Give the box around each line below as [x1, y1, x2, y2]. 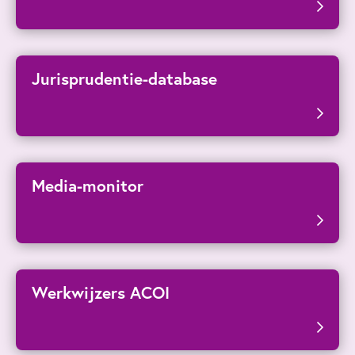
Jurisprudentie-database [32, 67, 217, 90]
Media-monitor [32, 174, 143, 197]
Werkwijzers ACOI [32, 281, 170, 304]
